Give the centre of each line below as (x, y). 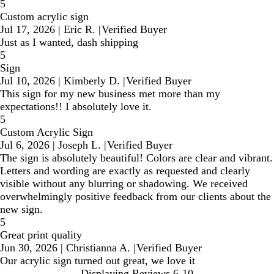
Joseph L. (80, 145)
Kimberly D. (92, 80)
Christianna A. (98, 247)
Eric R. (80, 29)
